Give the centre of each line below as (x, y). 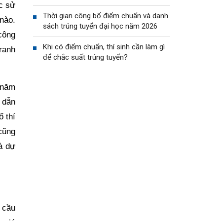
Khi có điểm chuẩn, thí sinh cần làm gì (104, 47)
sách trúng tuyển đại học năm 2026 (100, 26)
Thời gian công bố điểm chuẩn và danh (106, 16)
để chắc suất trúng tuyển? (85, 57)
